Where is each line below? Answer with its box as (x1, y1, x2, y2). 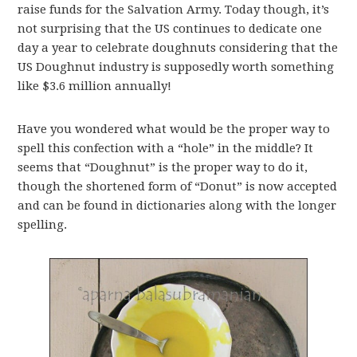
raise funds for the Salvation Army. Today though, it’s (18, 2, 330, 17)
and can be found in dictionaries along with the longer (18, 198, 337, 213)
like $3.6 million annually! (18, 79, 172, 93)
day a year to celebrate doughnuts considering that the (18, 41, 339, 55)
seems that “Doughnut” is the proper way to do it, (18, 160, 308, 175)
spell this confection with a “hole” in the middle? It (18, 141, 314, 155)
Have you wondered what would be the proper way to (18, 122, 331, 136)
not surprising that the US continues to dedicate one (18, 22, 323, 36)
